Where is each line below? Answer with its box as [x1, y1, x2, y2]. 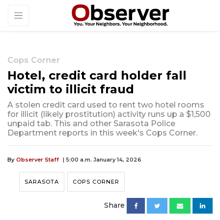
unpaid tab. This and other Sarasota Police [7, 119, 175, 129]
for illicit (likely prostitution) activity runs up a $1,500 [7, 110, 211, 119]
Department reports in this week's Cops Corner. [7, 128, 197, 138]
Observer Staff [16, 156, 59, 164]
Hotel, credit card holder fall [7, 68, 187, 83]
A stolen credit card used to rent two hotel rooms [7, 100, 204, 110]
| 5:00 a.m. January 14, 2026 [63, 156, 141, 164]
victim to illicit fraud [7, 82, 134, 97]
